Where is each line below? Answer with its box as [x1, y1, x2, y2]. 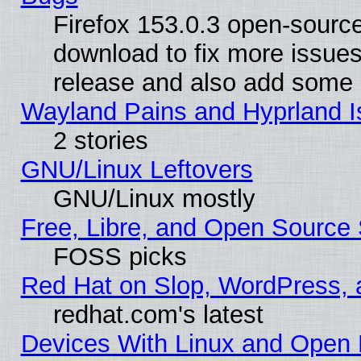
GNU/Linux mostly [52, 184, 255, 213]
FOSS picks [52, 242, 187, 271]
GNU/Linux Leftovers [20, 155, 253, 184]
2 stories [52, 126, 148, 155]
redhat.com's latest [52, 300, 263, 329]
